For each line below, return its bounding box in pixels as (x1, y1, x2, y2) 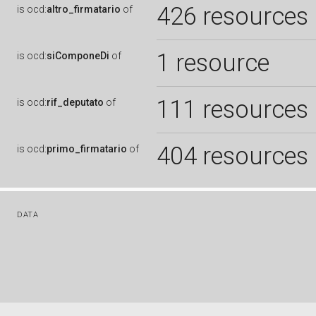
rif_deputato (47, 97, 104, 108)
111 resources (157, 95, 308, 123)
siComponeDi (47, 50, 109, 61)
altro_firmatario (47, 4, 121, 15)
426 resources (157, 2, 308, 30)
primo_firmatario (47, 143, 127, 154)
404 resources (157, 142, 308, 170)
